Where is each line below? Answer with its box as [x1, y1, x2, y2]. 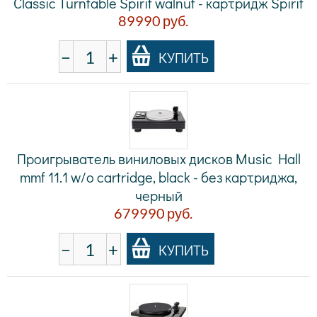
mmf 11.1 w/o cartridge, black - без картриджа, [20, 167, 297, 186]
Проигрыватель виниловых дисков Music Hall [16, 149, 301, 168]
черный [134, 185, 183, 204]
